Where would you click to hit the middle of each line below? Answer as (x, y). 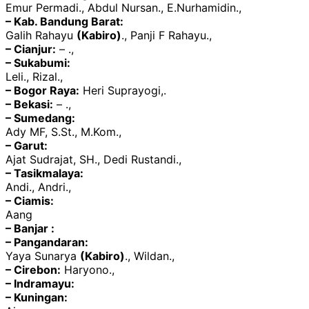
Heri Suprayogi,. (123, 90)
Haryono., (88, 269)
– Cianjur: (31, 49)
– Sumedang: (40, 118)
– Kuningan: (37, 297)
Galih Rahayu (41, 35)
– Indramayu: (40, 283)
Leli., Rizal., (34, 76)
